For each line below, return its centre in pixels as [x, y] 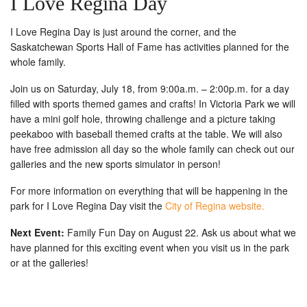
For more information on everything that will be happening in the [149, 191]
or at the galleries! [49, 263]
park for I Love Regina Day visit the [86, 206]
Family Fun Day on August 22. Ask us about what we [180, 233]
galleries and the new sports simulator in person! [115, 164]
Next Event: [37, 233]
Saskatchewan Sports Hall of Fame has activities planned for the [150, 47]
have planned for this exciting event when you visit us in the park [150, 248]
